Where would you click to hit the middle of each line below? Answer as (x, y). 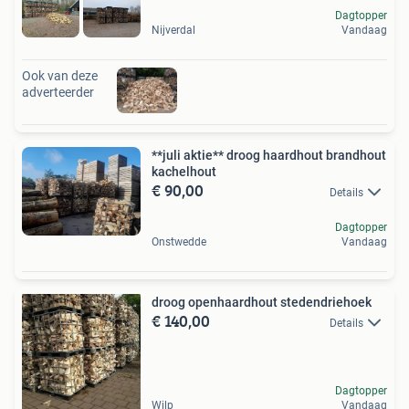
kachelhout (184, 171)
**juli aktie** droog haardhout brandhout (269, 155)
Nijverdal (173, 30)
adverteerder (58, 92)
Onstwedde (179, 241)
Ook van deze (60, 75)
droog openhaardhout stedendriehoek (262, 302)
